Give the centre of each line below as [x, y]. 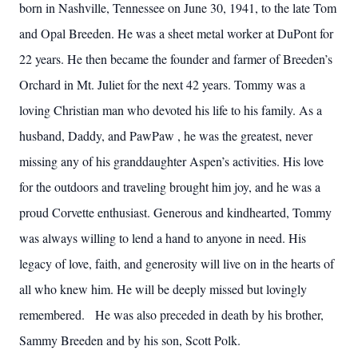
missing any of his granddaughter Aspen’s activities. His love [171, 161]
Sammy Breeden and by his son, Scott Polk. [130, 340]
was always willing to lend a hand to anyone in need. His [163, 238]
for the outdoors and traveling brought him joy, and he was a [170, 187]
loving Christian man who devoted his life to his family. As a [171, 110]
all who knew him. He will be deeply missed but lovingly [163, 289]
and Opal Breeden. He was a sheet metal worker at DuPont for [176, 33]
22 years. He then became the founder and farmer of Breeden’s [176, 59]
